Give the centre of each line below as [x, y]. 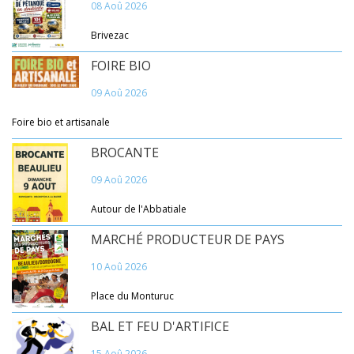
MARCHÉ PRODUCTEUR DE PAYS [188, 240]
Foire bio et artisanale [61, 122]
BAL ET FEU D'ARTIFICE [160, 327]
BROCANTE [125, 153]
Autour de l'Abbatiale [139, 209]
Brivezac [110, 36]
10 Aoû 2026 [119, 267]
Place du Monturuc [132, 296]
